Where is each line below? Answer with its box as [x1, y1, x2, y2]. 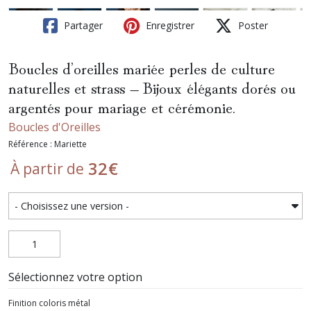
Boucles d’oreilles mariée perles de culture [8, 55, 275, 79]
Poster [235, 19, 268, 32]
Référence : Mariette [8, 138, 87, 150]
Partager [61, 19, 103, 32]
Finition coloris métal [8, 297, 90, 309]
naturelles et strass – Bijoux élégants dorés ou [8, 74, 296, 99]
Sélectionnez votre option [8, 269, 142, 285]
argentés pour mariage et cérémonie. [8, 94, 235, 118]
